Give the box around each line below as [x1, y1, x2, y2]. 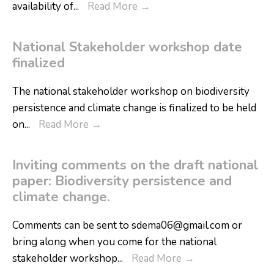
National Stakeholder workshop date [12, 38, 242, 56]
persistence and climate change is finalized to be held [12, 101, 256, 115]
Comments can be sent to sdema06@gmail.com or [12, 218, 242, 232]
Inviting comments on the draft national [12, 156, 258, 174]
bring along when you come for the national [12, 235, 217, 249]
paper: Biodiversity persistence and [12, 172, 232, 190]
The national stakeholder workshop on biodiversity [12, 84, 250, 98]
